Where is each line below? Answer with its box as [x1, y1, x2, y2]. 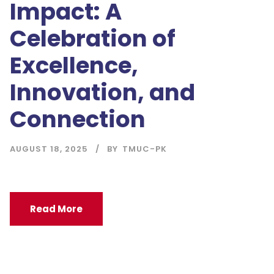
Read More [30, 202, 83, 216]
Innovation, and [10, 76, 195, 109]
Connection [10, 103, 146, 136]
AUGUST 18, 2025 [10, 143, 88, 155]
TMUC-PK [122, 143, 167, 155]
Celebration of [10, 23, 176, 55]
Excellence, [10, 50, 138, 82]
